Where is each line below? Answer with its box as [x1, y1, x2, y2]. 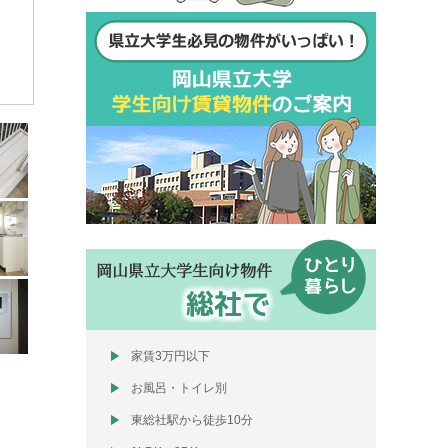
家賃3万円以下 [131, 349, 210, 363]
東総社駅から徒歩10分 [131, 413, 253, 427]
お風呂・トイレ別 [131, 381, 227, 395]
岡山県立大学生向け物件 [96, 260, 272, 281]
